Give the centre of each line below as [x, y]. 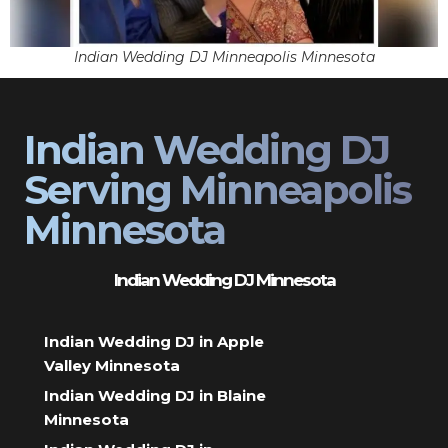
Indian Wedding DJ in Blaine [155, 395]
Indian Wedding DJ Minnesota [224, 279]
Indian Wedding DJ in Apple [154, 341]
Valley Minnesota [112, 365]
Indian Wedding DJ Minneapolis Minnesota [224, 56]
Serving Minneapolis [217, 189]
